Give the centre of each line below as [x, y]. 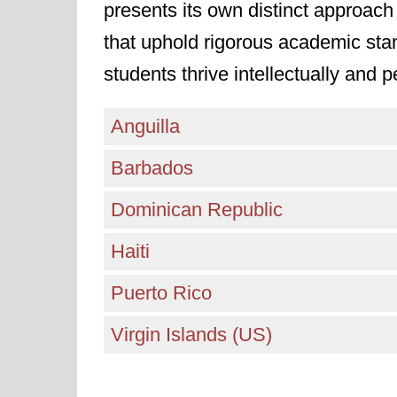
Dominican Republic [197, 210]
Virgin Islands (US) [191, 335]
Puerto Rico [161, 293]
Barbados [152, 168]
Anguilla [145, 126]
